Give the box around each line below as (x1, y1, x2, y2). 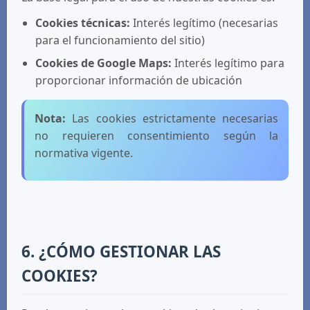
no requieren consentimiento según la (35, 128, 278, 143)
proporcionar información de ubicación (35, 73, 242, 88)
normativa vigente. (35, 145, 133, 161)
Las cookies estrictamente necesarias (66, 111, 278, 126)
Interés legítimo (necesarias (130, 15, 278, 30)
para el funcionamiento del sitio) (35, 33, 205, 48)
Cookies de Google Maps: (35, 55, 172, 71)
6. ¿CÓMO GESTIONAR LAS (21, 241, 221, 262)
